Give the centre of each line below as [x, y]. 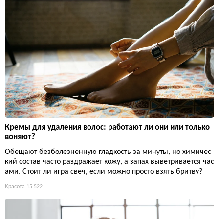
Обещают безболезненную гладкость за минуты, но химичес [108, 152]
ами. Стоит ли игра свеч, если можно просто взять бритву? [104, 171]
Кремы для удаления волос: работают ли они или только [107, 127]
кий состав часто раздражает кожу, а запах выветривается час [109, 162]
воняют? [20, 137]
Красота [15, 186]
